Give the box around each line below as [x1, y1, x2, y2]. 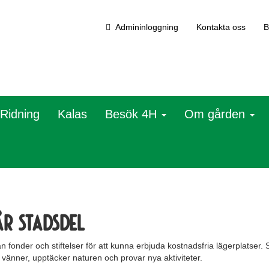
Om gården [184, 107, 249, 121]
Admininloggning [110, 22, 178, 32]
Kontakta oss [196, 22, 246, 32]
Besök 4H [105, 107, 160, 121]
